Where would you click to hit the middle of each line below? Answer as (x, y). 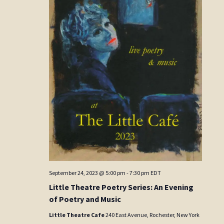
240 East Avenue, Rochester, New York (153, 215)
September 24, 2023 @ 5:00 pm (87, 173)
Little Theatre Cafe (77, 215)
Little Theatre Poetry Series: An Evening (121, 187)
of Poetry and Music (85, 199)
